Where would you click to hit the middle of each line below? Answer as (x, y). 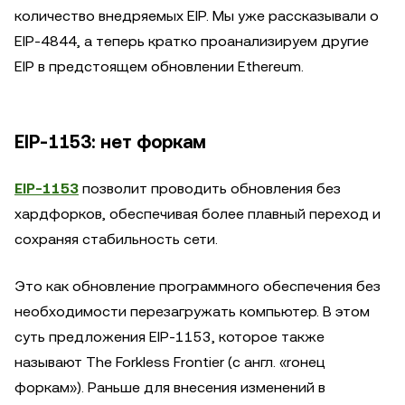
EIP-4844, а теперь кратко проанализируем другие (192, 41)
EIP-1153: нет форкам (110, 142)
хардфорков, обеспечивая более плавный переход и (198, 214)
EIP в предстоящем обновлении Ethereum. (159, 66)
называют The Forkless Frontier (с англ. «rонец (170, 362)
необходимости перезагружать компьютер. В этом (192, 311)
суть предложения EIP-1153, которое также (170, 337)
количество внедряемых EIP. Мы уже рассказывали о (197, 16)
